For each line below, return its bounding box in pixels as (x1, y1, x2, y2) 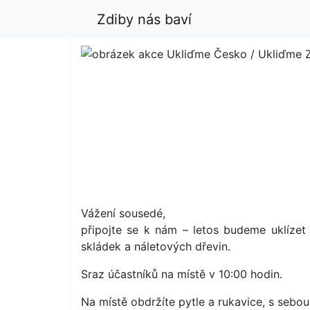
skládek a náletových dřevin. (81, 239, 230, 253)
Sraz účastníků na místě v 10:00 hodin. (81, 267, 282, 281)
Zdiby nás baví (97, 11, 192, 28)
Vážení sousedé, (81, 206, 165, 220)
